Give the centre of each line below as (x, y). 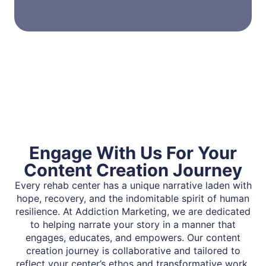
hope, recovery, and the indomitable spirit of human (133, 199)
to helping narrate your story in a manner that (133, 225)
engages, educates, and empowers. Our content (133, 238)
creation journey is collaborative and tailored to (133, 251)
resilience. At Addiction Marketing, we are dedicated (133, 212)
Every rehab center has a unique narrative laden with (133, 186)
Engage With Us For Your (133, 153)
